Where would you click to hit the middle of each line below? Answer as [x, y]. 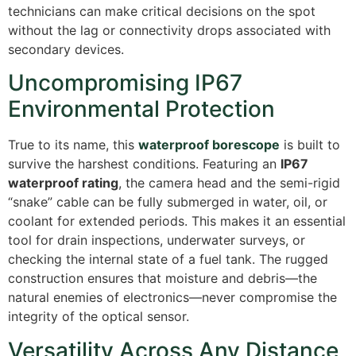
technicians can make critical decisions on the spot [162, 12]
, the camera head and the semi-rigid [229, 183]
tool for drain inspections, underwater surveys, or [157, 240]
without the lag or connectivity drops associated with [169, 31]
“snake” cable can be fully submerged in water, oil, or [168, 202]
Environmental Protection [141, 109]
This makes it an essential [267, 221]
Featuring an [242, 164]
